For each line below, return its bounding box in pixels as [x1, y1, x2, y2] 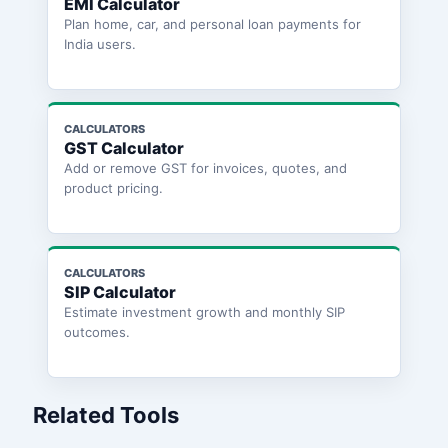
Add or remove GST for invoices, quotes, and [63, 160, 347, 177]
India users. [63, 36, 136, 53]
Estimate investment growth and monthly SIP [63, 304, 345, 321]
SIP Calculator [63, 282, 176, 303]
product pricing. [63, 180, 163, 197]
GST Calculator [63, 138, 184, 159]
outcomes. [63, 324, 130, 341]
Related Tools [32, 402, 179, 429]
